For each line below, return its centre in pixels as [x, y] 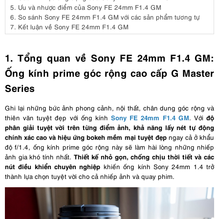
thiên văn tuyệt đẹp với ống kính [58, 118]
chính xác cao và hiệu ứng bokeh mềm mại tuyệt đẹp [86, 137]
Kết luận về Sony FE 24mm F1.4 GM [73, 26]
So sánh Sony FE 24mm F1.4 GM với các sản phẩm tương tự [109, 16]
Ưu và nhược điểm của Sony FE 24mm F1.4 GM [90, 7]
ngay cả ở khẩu [190, 137]
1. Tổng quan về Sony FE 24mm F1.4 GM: [109, 57]
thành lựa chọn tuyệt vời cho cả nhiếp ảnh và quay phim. [90, 176]
